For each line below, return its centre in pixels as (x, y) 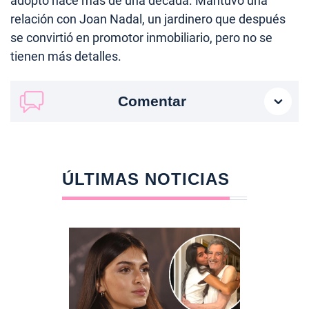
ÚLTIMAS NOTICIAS (146, 179)
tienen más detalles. (66, 56)
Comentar (152, 101)
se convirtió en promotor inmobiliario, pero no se (141, 37)
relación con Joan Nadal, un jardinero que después (148, 19)
